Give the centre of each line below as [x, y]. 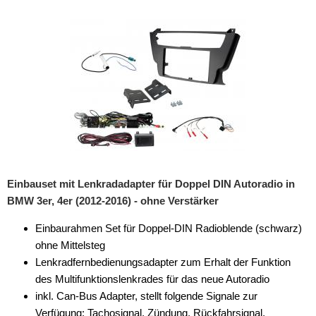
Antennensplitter [55, 229]
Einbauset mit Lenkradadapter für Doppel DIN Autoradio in [151, 184]
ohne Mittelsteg [70, 245]
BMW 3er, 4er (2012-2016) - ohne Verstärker [113, 201]
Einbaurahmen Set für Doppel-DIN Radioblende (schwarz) [169, 228]
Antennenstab [50, 257]
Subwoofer [32, 60]
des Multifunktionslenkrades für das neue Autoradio [152, 279]
